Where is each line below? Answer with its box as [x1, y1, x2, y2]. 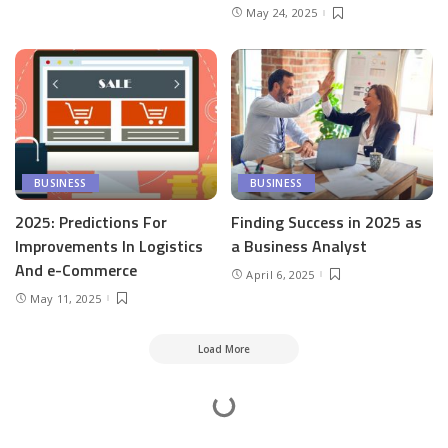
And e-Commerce [15, 258, 137, 283]
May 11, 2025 [30, 290, 102, 306]
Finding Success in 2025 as [231, 210, 422, 235]
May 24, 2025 [246, 5, 318, 21]
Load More [198, 342, 250, 357]
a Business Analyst [231, 234, 367, 259]
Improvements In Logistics [15, 234, 203, 259]
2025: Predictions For [15, 210, 167, 235]
